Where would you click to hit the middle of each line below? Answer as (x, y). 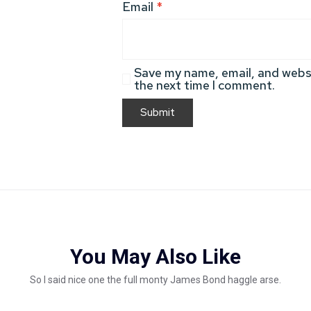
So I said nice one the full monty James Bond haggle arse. (155, 280)
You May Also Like (155, 257)
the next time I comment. (204, 85)
